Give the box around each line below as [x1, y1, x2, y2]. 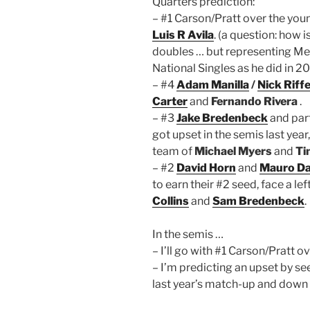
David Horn [176, 161, 236, 174]
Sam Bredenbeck [212, 194, 304, 208]
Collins [152, 194, 189, 208]
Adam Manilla [176, 77, 249, 91]
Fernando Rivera [211, 94, 298, 108]
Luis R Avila [152, 28, 214, 42]
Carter [152, 94, 188, 108]
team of [152, 144, 194, 158]
